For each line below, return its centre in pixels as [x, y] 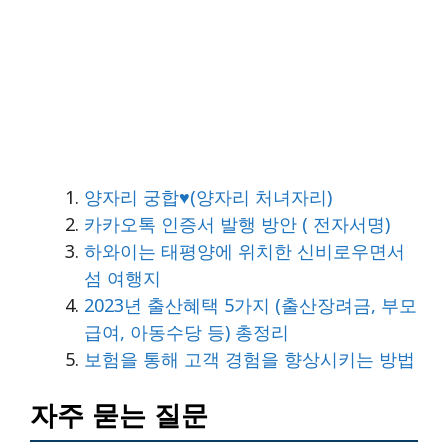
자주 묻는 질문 [119, 415]
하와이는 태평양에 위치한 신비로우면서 [244, 250]
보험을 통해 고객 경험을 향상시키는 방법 [249, 358]
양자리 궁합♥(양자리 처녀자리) [208, 196]
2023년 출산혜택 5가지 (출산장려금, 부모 [250, 304]
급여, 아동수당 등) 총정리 [186, 331]
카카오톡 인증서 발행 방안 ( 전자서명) [237, 223]
